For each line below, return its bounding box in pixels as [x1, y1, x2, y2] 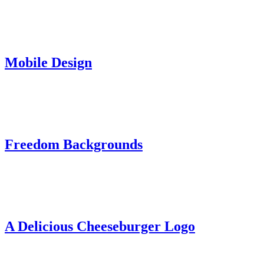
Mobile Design [5, 55, 92, 71]
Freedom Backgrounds [5, 137, 143, 153]
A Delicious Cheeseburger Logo [5, 219, 195, 235]
